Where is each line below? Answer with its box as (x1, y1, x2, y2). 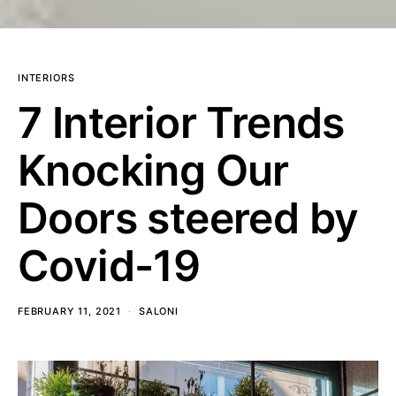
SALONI (138, 305, 179, 317)
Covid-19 (18, 240, 201, 292)
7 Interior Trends (18, 96, 345, 148)
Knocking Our (18, 144, 289, 196)
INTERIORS (18, 72, 75, 84)
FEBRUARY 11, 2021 (18, 305, 122, 317)
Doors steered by (18, 192, 359, 244)
